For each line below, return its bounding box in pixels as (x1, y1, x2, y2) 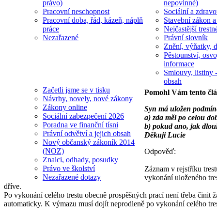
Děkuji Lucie (144, 130, 186, 139)
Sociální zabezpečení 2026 (43, 112, 124, 120)
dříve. (4, 182, 21, 190)
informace (164, 60, 194, 68)
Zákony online (43, 103, 87, 111)
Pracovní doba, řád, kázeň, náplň (43, 16, 143, 24)
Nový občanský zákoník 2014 (43, 138, 135, 146)
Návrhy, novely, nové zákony (43, 94, 133, 103)
